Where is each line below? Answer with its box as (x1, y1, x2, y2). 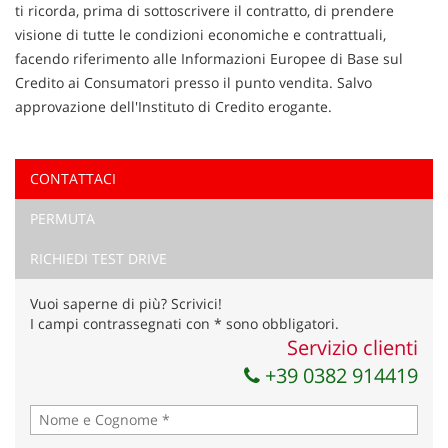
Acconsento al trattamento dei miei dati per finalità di (62, 214, 378, 233)
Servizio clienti (287, 333, 418, 361)
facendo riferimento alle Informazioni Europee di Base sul (15, 48, 403, 68)
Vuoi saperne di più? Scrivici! (30, 293, 222, 313)
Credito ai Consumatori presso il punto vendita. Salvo (15, 72, 372, 92)
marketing (35, 234, 96, 253)
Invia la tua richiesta (139, 282, 309, 307)
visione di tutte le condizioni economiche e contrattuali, (15, 24, 386, 44)
